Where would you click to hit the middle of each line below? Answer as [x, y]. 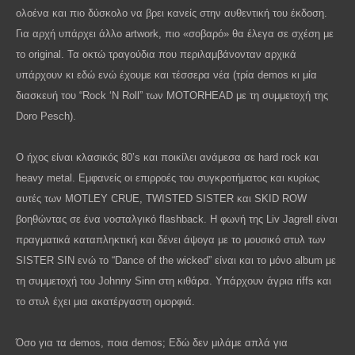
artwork [142, 33]
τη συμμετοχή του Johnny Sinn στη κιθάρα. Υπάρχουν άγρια [156, 281]
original [45, 54]
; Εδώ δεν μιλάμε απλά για [225, 342]
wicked [193, 260]
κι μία [303, 74]
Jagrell [298, 219]
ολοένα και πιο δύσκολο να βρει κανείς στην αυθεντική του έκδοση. [172, 13]
